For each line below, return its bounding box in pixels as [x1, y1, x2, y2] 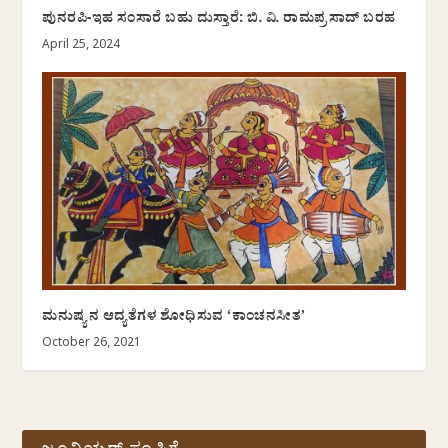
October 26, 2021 [42, 336, 142, 353]
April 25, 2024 [42, 38, 121, 55]
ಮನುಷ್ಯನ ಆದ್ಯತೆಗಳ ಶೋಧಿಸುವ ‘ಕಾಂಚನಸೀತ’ [42, 307, 306, 331]
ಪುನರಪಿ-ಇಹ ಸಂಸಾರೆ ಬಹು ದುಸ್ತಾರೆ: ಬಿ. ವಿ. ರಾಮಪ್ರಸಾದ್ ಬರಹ [42, 9, 396, 33]
